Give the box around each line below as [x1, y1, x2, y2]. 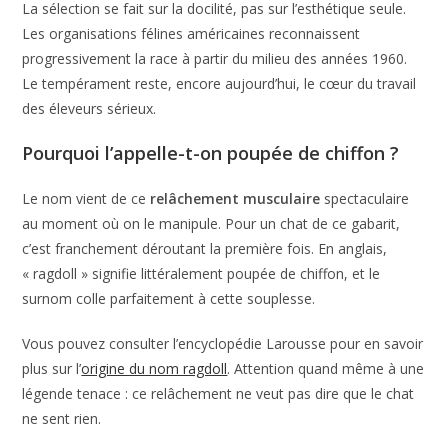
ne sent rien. [22, 408, 102, 428]
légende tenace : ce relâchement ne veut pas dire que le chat [22, 383, 415, 403]
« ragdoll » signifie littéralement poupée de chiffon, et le [22, 263, 381, 283]
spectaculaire [320, 188, 410, 208]
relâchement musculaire [150, 188, 321, 208]
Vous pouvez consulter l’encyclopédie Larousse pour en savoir [22, 333, 424, 353]
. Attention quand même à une [227, 358, 425, 378]
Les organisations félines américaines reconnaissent [22, 23, 361, 43]
